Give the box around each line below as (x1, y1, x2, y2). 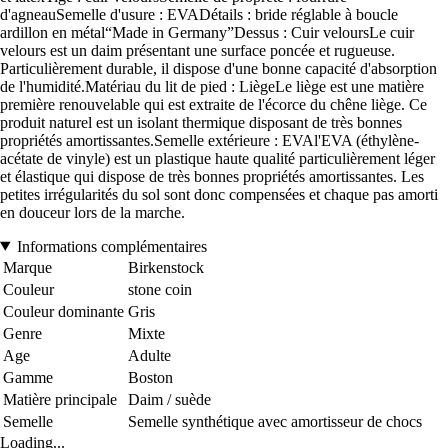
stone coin (128, 280, 192, 298)
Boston (128, 368, 173, 386)
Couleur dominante (3, 302, 124, 320)
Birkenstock (128, 258, 204, 276)
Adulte (128, 346, 171, 364)
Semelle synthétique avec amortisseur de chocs (128, 412, 422, 430)
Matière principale (3, 390, 117, 408)
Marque (3, 258, 52, 276)
